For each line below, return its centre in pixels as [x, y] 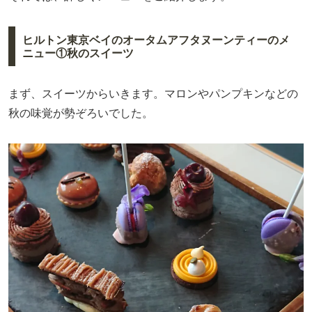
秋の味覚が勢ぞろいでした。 [81, 114]
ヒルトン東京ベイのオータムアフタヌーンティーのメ [156, 40]
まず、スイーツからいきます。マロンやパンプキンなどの [153, 94]
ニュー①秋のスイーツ [78, 53]
